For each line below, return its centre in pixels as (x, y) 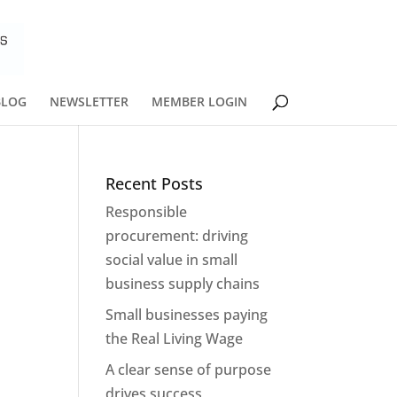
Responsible (147, 212)
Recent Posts (155, 183)
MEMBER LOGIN (199, 101)
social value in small (172, 260)
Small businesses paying (187, 315)
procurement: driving (177, 236)
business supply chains (183, 284)
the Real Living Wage (175, 339)
